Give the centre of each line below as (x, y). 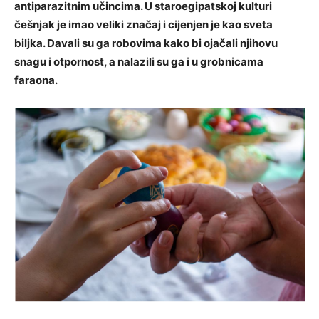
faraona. (36, 80)
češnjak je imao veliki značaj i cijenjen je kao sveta (143, 25)
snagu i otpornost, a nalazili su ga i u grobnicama (139, 62)
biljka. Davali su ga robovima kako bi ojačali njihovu (146, 43)
